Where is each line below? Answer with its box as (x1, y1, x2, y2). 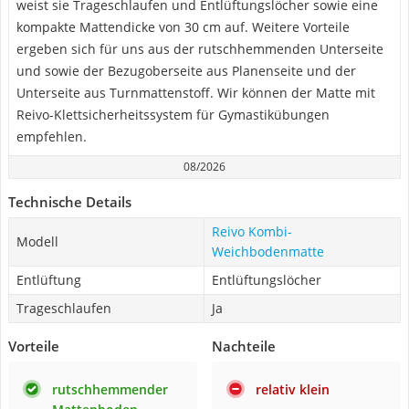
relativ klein (256, 381, 330, 398)
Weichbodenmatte (212, 243, 324, 260)
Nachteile (212, 337, 276, 355)
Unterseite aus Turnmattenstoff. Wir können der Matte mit (16, 84, 375, 101)
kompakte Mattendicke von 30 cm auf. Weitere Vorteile (16, 18, 350, 36)
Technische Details (8, 193, 131, 211)
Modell (16, 233, 58, 250)
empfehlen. (16, 128, 87, 145)
